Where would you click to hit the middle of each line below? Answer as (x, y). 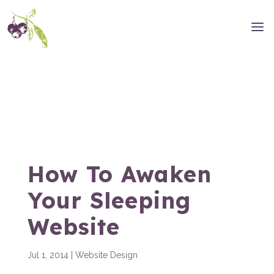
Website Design (106, 255)
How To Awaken (119, 174)
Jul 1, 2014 (48, 255)
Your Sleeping (109, 200)
